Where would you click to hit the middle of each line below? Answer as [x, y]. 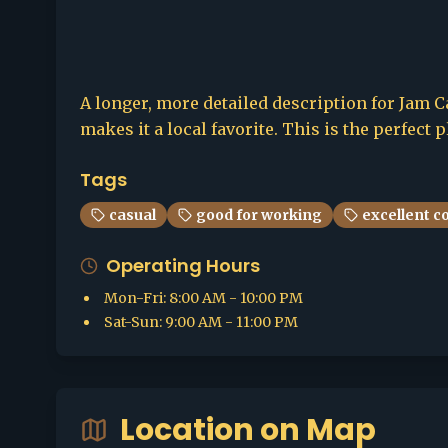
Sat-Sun [131, 322]
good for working [259, 215]
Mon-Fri [133, 298]
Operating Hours [183, 265]
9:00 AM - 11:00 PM [231, 322]
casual [132, 215]
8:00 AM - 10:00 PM [236, 298]
